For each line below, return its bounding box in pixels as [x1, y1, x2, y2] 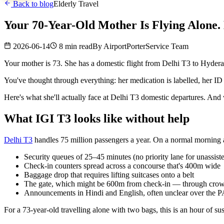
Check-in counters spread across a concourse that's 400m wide [24, 161, 220, 170]
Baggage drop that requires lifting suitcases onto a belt [24, 170, 194, 179]
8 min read [59, 41, 92, 50]
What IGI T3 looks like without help [4, 111, 189, 125]
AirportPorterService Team [103, 41, 188, 50]
